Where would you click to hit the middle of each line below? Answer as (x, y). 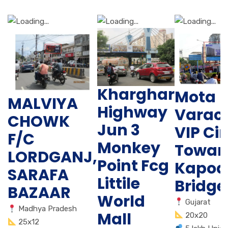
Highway (132, 113)
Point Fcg (133, 166)
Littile (119, 184)
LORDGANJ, (52, 158)
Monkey (129, 148)
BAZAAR (39, 193)
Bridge (200, 186)
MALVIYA (43, 104)
